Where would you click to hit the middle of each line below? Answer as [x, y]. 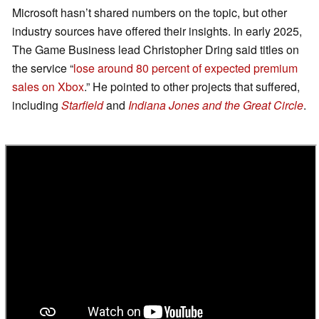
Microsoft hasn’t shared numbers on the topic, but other [150, 13]
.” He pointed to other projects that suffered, [192, 87]
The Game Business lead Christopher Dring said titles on [156, 50]
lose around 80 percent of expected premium [185, 68]
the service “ [43, 68]
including [37, 105]
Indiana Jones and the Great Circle [216, 105]
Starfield [82, 105]
